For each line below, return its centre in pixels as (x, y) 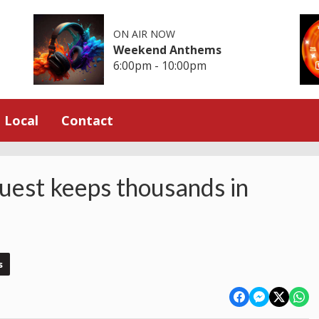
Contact (87, 120)
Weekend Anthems (168, 49)
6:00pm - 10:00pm (160, 65)
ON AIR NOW (145, 33)
